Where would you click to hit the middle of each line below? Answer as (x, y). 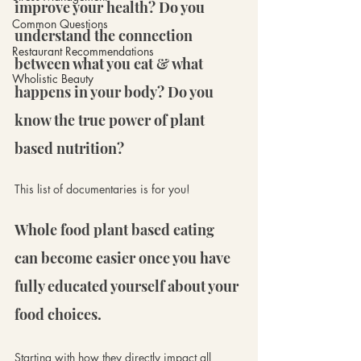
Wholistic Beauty (53, 78)
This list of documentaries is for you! (102, 189)
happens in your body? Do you (116, 91)
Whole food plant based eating (116, 229)
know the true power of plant (111, 120)
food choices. (60, 314)
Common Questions (60, 23)
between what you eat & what (110, 63)
